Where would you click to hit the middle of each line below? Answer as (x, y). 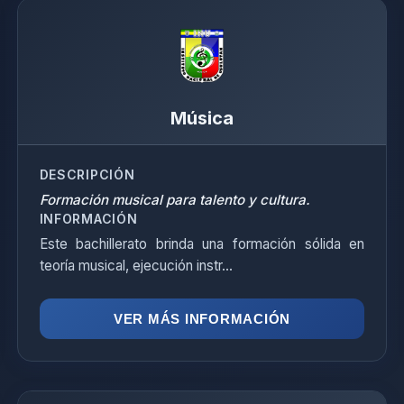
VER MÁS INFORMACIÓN (202, 319)
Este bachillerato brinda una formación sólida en (202, 244)
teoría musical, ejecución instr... (136, 266)
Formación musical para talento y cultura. (174, 200)
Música (202, 118)
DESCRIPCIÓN (87, 174)
